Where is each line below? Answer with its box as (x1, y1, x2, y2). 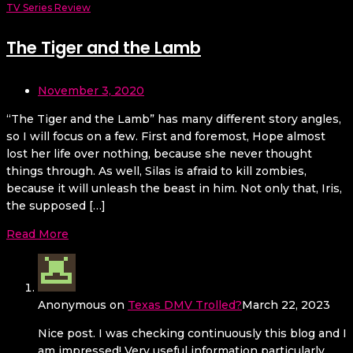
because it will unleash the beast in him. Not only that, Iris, (6, 181, 342, 196)
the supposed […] (6, 199, 106, 214)
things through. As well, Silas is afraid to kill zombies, (6, 164, 307, 179)
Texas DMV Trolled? (128, 298, 242, 313)
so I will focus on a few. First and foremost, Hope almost (6, 129, 325, 144)
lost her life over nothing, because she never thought (6, 147, 312, 162)
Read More (6, 227, 69, 242)
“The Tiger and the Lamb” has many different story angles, (6, 112, 341, 127)
